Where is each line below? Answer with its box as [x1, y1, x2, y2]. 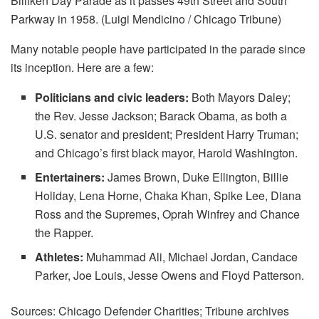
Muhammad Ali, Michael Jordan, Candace [83, 248, 298, 265]
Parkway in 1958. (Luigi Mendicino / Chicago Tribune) [11, 10, 281, 27]
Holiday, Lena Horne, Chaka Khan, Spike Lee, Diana [35, 187, 302, 204]
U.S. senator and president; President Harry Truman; [35, 125, 299, 142]
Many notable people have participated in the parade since [11, 40, 305, 57]
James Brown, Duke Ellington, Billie [105, 168, 289, 185]
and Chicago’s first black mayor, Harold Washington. [35, 144, 298, 161]
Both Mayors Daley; [189, 88, 291, 105]
